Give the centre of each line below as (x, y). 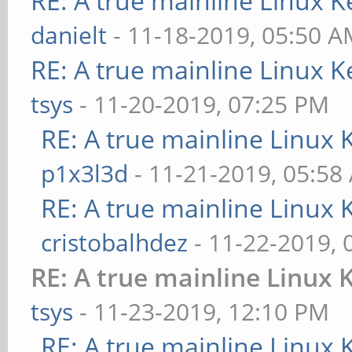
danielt (69, 35)
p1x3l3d (85, 173)
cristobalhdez (115, 242)
